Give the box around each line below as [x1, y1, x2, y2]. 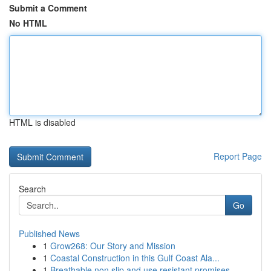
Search [19, 183, 46, 195]
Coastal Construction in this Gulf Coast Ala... [50, 252, 220, 264]
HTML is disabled [9, 116, 76, 128]
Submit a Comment [9, 2, 87, 14]
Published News [19, 227, 80, 240]
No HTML [9, 17, 47, 29]
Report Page [214, 150, 262, 162]
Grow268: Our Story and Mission [50, 240, 175, 252]
